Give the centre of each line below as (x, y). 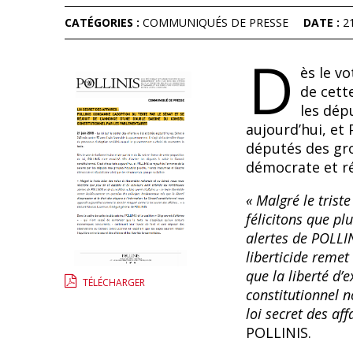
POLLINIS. (278, 333)
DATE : (323, 22)
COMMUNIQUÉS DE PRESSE (216, 22)
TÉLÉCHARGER (114, 282)
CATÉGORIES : (104, 22)
